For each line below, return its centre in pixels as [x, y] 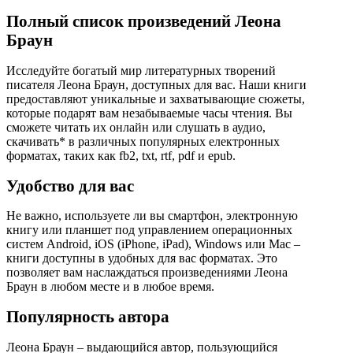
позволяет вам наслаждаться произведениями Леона [147, 273]
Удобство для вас [70, 185]
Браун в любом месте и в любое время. [110, 287]
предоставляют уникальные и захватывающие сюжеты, [156, 98]
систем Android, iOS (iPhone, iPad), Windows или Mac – [153, 244]
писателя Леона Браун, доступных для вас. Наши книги [156, 84]
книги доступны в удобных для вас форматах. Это [142, 258]
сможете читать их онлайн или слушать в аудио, [136, 127]
